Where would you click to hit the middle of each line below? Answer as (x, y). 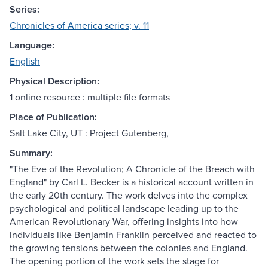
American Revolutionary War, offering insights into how (124, 222)
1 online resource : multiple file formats (90, 97)
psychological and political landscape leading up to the (124, 208)
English (25, 61)
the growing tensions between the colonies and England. (129, 248)
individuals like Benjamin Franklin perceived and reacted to (133, 235)
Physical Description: (54, 81)
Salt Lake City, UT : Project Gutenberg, (89, 133)
